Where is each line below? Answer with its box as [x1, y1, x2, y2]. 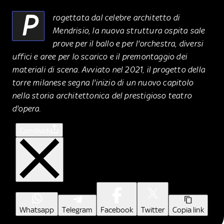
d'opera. [12, 103, 41, 113]
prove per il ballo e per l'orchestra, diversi [52, 38, 203, 48]
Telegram [62, 205, 92, 214]
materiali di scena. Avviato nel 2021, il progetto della [12, 64, 205, 74]
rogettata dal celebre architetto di [52, 12, 180, 22]
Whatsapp [19, 205, 54, 214]
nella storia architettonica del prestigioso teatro [12, 90, 192, 100]
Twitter [141, 205, 164, 214]
